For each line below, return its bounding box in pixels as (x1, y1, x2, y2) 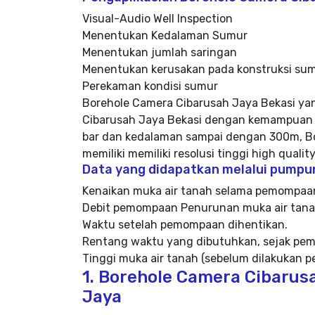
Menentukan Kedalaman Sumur (82, 29, 247, 42)
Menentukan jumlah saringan (82, 46, 237, 59)
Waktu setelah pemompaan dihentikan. (82, 218, 288, 231)
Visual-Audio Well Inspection (82, 12, 233, 25)
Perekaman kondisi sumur (82, 79, 218, 93)
